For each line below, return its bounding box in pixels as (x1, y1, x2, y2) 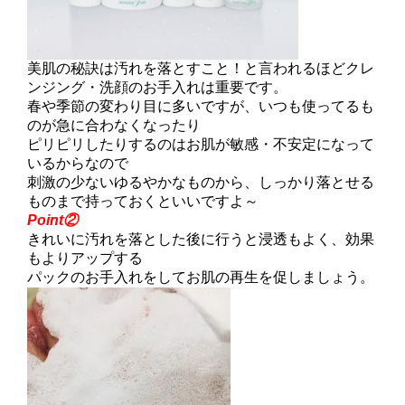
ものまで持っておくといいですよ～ (27, 193, 259, 209)
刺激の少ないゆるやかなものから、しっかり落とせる (27, 174, 374, 190)
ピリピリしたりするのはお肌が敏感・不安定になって (27, 136, 374, 152)
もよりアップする (27, 250, 143, 266)
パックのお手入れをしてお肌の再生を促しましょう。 (27, 268, 374, 285)
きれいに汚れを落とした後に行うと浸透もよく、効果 (27, 231, 374, 247)
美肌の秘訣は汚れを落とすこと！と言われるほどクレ (27, 60, 374, 76)
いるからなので (27, 155, 128, 171)
